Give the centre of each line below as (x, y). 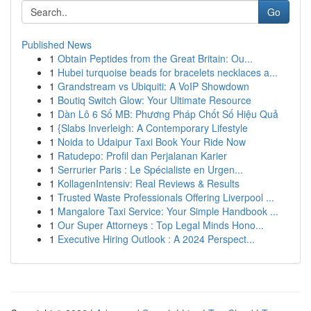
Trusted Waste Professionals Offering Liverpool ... (166, 197)
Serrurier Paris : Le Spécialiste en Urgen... (150, 169)
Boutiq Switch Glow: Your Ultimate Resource (154, 100)
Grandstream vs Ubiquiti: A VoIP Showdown (153, 86)
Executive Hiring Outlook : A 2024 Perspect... (156, 239)
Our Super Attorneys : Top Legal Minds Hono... (161, 225)
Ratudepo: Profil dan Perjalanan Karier (142, 155)
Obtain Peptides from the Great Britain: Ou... (155, 58)
